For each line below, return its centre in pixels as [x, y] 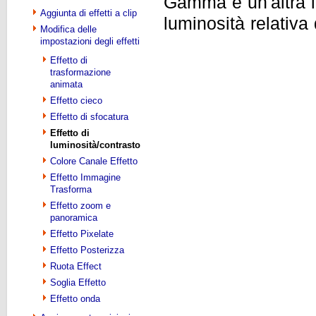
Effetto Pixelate [82, 234]
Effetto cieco [76, 101]
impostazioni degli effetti [90, 41]
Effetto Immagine [85, 177]
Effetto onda [75, 299]
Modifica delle [68, 29]
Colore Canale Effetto [94, 161]
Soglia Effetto [78, 282]
